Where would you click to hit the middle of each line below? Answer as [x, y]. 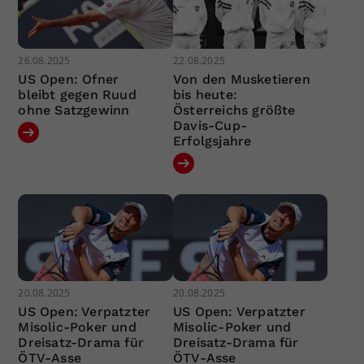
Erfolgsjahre [212, 141]
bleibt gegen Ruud [77, 94]
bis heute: [205, 94]
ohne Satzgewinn [74, 110]
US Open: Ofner [69, 79]
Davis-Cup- [210, 125]
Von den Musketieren [241, 79]
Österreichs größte [234, 110]
